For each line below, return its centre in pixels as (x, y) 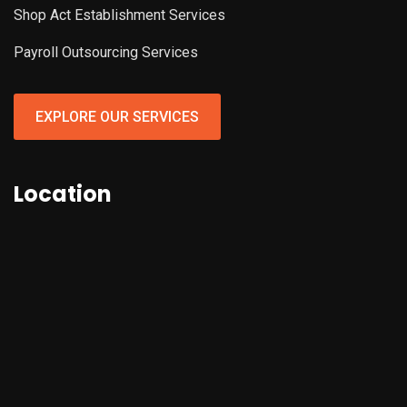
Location (63, 194)
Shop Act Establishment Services (119, 15)
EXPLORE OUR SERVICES (117, 117)
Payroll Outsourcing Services (106, 53)
